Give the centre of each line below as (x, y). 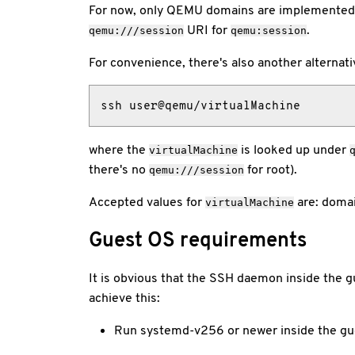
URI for (207, 29)
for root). (271, 169)
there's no (119, 169)
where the (119, 149)
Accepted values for (147, 201)
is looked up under (294, 149)
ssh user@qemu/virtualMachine (201, 106)
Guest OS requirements (198, 239)
